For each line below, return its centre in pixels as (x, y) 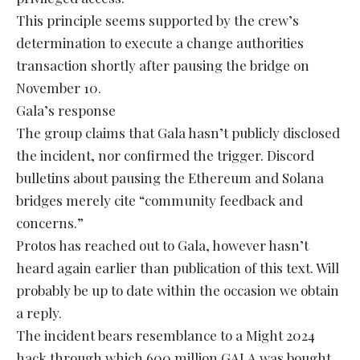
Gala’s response (66, 110)
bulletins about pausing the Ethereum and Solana (170, 178)
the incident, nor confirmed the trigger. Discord (165, 155)
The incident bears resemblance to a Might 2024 (166, 335)
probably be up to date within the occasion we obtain (178, 290)
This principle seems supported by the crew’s (157, 20)
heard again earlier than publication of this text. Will (178, 268)
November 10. (59, 88)
